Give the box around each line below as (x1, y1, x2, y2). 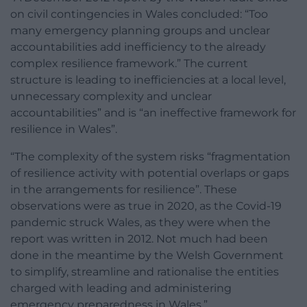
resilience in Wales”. (10, 122, 117, 136)
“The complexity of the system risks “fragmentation (10, 149, 291, 163)
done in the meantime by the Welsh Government (10, 248, 284, 262)
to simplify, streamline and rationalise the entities (10, 265, 279, 278)
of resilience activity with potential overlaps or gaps (10, 166, 289, 180)
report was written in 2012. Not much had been (10, 232, 268, 245)
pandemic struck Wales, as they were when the (10, 215, 271, 229)
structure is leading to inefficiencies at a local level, (10, 73, 286, 86)
